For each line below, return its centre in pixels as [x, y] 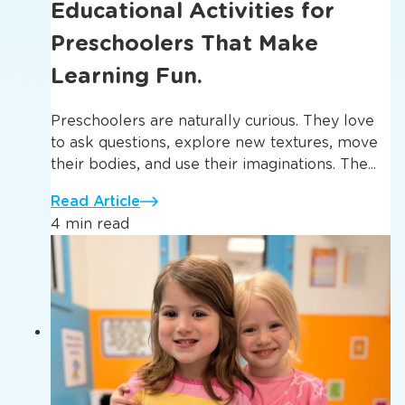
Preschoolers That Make [184, 43]
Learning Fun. [127, 76]
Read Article [95, 202]
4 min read [90, 224]
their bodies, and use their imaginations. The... [213, 165]
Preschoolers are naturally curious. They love [212, 121]
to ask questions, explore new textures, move [214, 143]
